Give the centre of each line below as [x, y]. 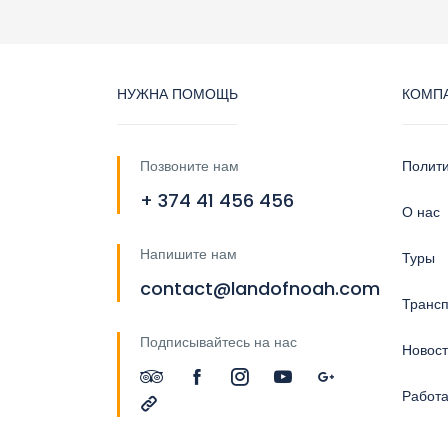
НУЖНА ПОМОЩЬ [177, 93]
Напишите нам [188, 253]
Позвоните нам [189, 165]
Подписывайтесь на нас [218, 341]
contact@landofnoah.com [260, 288]
